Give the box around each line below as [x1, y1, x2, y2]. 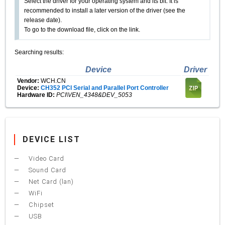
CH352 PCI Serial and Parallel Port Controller [41, 84, 169, 91]
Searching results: [15, 49, 64, 56]
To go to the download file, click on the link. [24, 26, 141, 33]
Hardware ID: [17, 91, 55, 98]
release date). [24, 17, 62, 24]
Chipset [27, 201, 55, 209]
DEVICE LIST [23, 135, 81, 145]
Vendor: [17, 77, 41, 84]
